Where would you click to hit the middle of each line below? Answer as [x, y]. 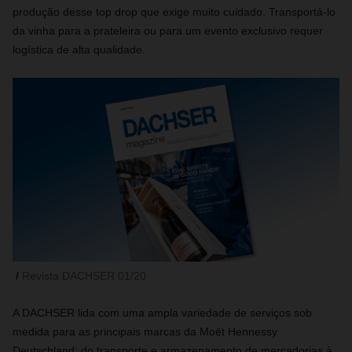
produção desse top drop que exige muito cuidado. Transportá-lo [174, 12]
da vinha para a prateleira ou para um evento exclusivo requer [168, 31]
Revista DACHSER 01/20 [84, 276]
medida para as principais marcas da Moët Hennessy [145, 332]
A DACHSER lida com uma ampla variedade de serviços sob [162, 313]
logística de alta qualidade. [79, 49]
